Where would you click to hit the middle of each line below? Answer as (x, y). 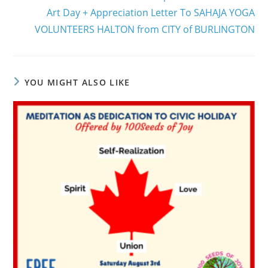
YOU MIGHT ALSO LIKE (77, 82)
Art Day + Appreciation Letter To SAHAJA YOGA (150, 12)
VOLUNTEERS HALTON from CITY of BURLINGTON (144, 29)
